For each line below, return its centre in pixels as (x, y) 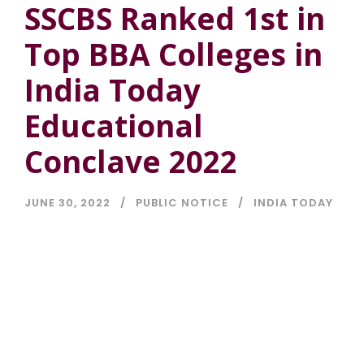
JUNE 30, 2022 (67, 203)
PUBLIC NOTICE (182, 203)
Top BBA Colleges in (173, 54)
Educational (114, 126)
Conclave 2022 (131, 162)
